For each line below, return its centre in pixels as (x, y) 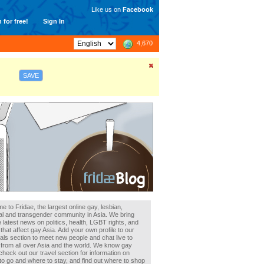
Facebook (138, 9)
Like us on (107, 9)
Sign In (54, 21)
